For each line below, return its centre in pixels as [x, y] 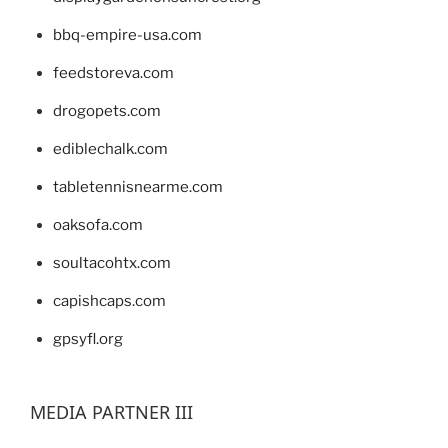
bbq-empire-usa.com [127, 34]
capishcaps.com [109, 300]
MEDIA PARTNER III [111, 412]
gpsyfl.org [87, 338]
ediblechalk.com [110, 148]
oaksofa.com [97, 224]
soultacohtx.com [111, 262]
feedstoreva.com [113, 72]
